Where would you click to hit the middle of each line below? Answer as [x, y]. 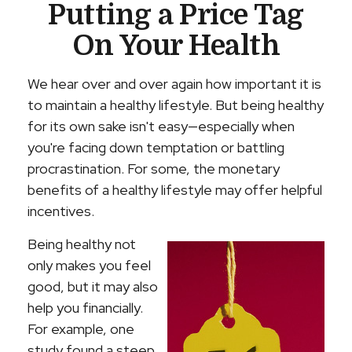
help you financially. [85, 308]
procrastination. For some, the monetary [154, 169]
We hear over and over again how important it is [174, 84]
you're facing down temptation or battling [156, 147]
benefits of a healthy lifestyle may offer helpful [175, 190]
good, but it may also [93, 286]
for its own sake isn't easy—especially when [161, 126]
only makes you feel [89, 265]
